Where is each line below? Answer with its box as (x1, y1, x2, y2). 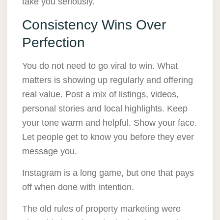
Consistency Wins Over (22, 17, 166, 33)
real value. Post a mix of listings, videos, (22, 89, 179, 100)
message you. (22, 146, 77, 157)
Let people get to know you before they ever (22, 132, 194, 142)
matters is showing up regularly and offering (22, 75, 193, 85)
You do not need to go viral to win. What (22, 61, 178, 71)
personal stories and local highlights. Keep (22, 104, 188, 114)
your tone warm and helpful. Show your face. (22, 118, 197, 128)
